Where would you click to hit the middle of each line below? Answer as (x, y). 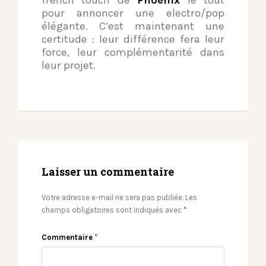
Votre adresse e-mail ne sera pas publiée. (113, 198)
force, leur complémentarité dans (133, 53)
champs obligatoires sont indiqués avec (113, 210)
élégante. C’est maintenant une (133, 26)
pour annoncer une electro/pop (133, 13)
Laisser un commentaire (108, 172)
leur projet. (69, 66)
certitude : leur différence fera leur (133, 39)
